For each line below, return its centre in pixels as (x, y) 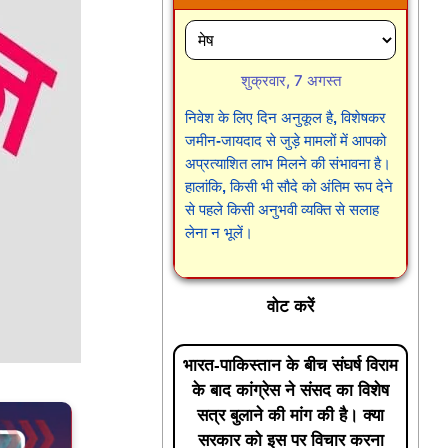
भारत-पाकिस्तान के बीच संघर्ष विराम (291, 365)
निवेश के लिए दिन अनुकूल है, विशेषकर (286, 117)
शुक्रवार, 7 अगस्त (290, 80)
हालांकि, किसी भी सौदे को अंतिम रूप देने (289, 186)
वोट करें (291, 306)
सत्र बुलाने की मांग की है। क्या (291, 415)
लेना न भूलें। (219, 232)
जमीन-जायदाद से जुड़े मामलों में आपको (286, 140)
